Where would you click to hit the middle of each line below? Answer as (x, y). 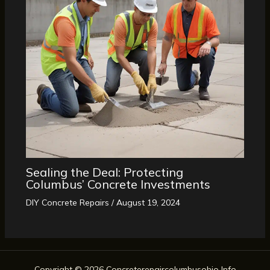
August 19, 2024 (148, 202)
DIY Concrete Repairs (67, 202)
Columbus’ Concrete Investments (118, 184)
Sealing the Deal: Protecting (104, 172)
